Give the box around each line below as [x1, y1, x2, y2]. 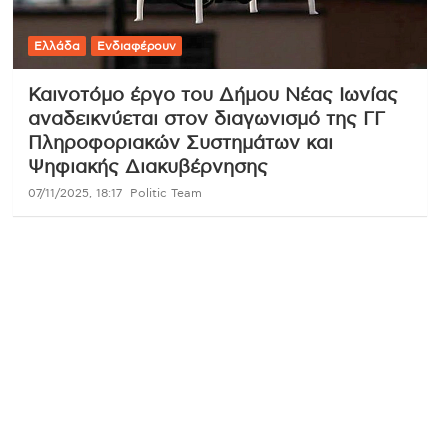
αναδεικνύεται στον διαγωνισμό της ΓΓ [27, 109, 385, 129]
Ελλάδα [33, 39, 80, 52]
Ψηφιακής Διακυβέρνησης [27, 157, 268, 177]
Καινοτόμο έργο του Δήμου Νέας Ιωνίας [27, 85, 398, 105]
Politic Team [129, 186, 202, 199]
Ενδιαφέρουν [96, 39, 176, 52]
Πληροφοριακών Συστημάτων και [27, 133, 333, 153]
